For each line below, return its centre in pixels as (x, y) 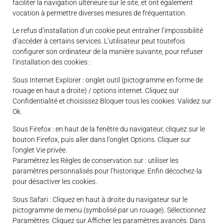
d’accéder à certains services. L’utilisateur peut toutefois (99, 41)
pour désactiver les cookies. (55, 182)
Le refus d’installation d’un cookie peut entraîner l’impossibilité (108, 31)
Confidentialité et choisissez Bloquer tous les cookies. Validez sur (112, 101)
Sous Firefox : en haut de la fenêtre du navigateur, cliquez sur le (109, 129)
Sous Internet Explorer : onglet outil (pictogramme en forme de (108, 80)
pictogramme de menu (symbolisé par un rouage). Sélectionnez (109, 210)
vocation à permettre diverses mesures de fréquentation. (99, 13)
